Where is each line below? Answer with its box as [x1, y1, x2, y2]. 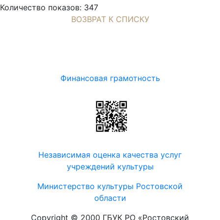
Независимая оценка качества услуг [38, 150, 182, 160]
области [94, 193, 126, 203]
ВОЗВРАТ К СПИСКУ [71, 14, 149, 25]
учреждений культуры [66, 162, 154, 172]
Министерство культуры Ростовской [37, 181, 183, 192]
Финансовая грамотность [60, 73, 160, 83]
